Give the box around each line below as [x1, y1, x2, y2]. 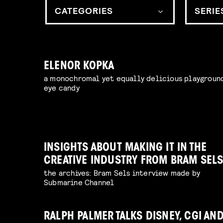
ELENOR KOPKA [44, 61, 114, 73]
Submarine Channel [44, 177, 114, 187]
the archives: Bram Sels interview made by [44, 168, 201, 178]
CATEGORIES [54, 5, 113, 16]
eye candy [44, 83, 80, 93]
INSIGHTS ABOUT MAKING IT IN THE [44, 142, 207, 154]
